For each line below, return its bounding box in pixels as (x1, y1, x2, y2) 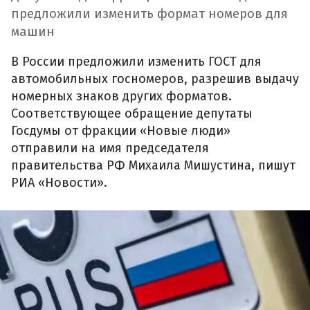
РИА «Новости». (11, 175, 107, 191)
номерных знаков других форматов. (11, 89, 232, 104)
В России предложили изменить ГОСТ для (11, 54, 262, 70)
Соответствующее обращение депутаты (11, 106, 253, 122)
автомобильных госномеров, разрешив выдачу (11, 71, 299, 87)
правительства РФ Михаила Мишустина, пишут (11, 158, 295, 174)
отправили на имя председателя (11, 140, 209, 156)
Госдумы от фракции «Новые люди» (11, 123, 230, 139)
